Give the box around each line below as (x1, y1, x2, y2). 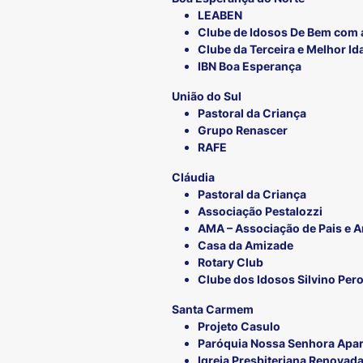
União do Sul (172, 89, 241, 104)
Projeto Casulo (198, 319, 280, 334)
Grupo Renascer (198, 123, 288, 138)
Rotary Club (198, 255, 263, 270)
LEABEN (198, 8, 242, 23)
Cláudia (172, 170, 215, 185)
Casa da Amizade (198, 238, 293, 253)
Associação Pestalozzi (198, 204, 322, 219)
